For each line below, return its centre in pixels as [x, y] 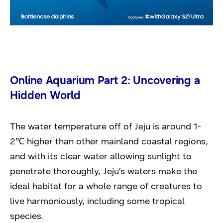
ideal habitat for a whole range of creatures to [106, 186]
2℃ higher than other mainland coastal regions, [109, 141]
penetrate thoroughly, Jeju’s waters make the [104, 171]
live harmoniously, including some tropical [97, 201]
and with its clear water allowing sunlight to [101, 156]
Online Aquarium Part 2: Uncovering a [105, 80]
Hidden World [45, 95]
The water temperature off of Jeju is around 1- [106, 126]
